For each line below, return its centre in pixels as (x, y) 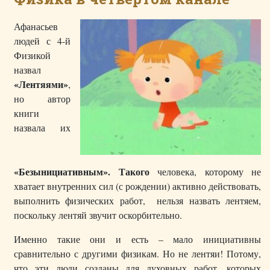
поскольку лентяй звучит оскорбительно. (98, 215)
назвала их (42, 128)
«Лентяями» (41, 84)
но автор (42, 99)
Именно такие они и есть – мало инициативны (137, 239)
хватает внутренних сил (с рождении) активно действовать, (137, 186)
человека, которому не (205, 172)
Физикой (32, 55)
